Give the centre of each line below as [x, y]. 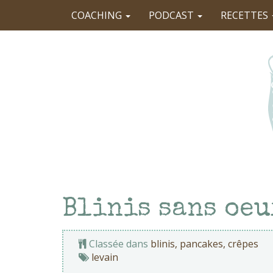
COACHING [98, 15]
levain [105, 257]
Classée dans [119, 244]
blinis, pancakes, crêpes [204, 244]
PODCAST [172, 15]
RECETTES [246, 15]
